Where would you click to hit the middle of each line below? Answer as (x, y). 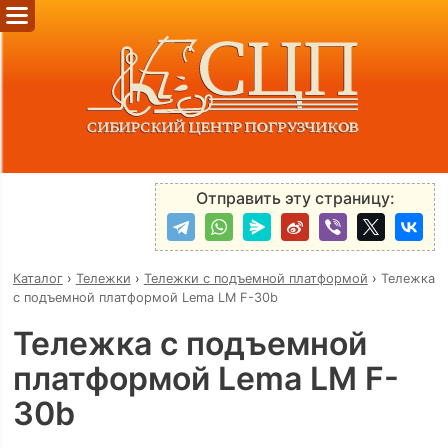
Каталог (37, 279)
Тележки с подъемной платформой (255, 279)
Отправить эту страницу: (295, 197)
